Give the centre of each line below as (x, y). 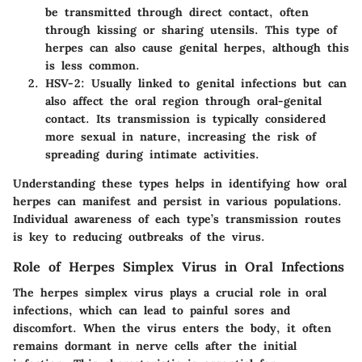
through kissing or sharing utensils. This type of (191, 30)
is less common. (93, 66)
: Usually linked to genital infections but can (214, 84)
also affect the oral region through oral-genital (183, 101)
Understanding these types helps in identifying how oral (180, 184)
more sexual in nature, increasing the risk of (181, 137)
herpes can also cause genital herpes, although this (197, 48)
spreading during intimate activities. (152, 155)
